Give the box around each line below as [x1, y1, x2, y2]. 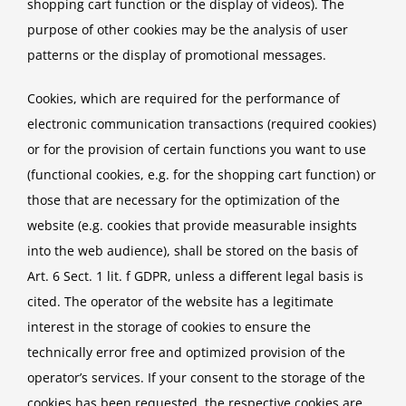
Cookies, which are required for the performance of [27, 90, 340, 108]
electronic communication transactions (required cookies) [27, 115, 376, 133]
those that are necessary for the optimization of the [27, 191, 340, 209]
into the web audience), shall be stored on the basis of [27, 242, 358, 260]
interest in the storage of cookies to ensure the [27, 318, 311, 336]
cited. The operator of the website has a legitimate [27, 293, 333, 311]
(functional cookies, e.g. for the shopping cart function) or [27, 166, 376, 184]
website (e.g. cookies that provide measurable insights [27, 217, 357, 235]
